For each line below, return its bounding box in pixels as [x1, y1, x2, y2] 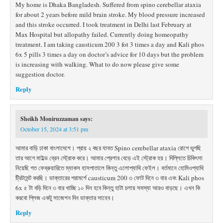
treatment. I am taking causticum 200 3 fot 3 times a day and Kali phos [15, 40, 204, 49]
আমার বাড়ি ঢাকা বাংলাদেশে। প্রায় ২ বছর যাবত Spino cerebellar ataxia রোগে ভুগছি [15, 143, 201, 152]
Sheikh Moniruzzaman [20, 114, 79, 123]
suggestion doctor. [15, 70, 65, 79]
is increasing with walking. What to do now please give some [15, 60, 179, 69]
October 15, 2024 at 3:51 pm [20, 125, 88, 133]
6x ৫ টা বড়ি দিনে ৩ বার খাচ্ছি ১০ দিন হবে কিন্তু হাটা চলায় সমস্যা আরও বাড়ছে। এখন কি [15, 183, 200, 192]
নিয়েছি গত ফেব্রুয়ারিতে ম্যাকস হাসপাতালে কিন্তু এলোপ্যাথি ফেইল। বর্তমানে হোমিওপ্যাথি [15, 163, 204, 172]
